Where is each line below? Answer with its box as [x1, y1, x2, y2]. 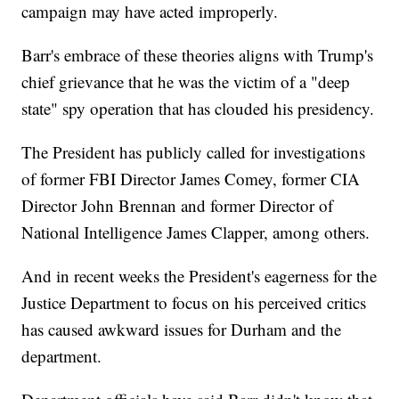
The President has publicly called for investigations [21, 141, 366, 164]
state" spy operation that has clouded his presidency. [21, 97, 375, 120]
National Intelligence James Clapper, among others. [21, 221, 370, 244]
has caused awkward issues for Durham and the [21, 318, 342, 341]
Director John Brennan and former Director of [21, 194, 334, 217]
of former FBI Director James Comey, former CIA [21, 167, 361, 191]
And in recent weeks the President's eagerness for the [21, 265, 378, 288]
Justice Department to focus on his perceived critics [21, 291, 367, 314]
